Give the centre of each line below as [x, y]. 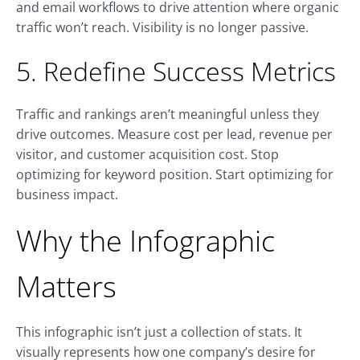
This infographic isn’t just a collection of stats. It [159, 332]
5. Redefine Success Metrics [176, 72]
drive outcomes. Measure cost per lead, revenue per [174, 135]
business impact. [67, 195]
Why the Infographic [145, 241]
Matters [66, 287]
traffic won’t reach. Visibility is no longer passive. [162, 28]
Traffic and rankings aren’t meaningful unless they [168, 115]
